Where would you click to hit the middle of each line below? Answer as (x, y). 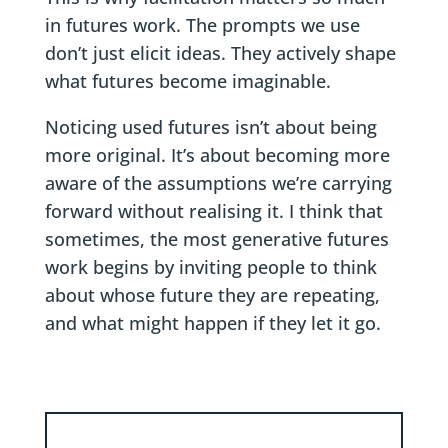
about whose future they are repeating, (212, 295)
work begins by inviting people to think (210, 267)
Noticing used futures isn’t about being (210, 127)
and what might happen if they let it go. (212, 323)
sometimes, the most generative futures (216, 239)
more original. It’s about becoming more (217, 155)
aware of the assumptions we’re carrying (218, 183)
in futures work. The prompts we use (202, 25)
